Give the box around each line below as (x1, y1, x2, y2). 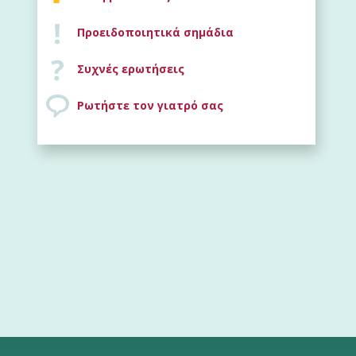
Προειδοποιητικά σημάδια (77, 24, 234, 40)
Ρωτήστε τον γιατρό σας (77, 97, 223, 113)
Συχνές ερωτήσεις (77, 60, 184, 76)
